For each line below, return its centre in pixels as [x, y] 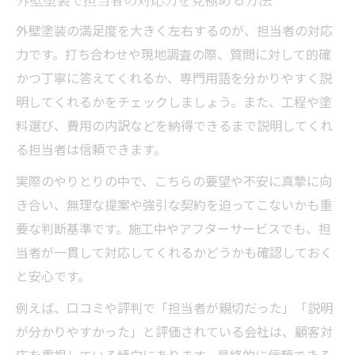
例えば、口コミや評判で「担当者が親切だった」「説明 [174, 307]
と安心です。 [53, 275]
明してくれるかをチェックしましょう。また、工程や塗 [174, 101]
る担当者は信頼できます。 [91, 149]
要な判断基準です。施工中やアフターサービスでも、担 [174, 228]
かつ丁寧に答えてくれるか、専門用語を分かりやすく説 [174, 77]
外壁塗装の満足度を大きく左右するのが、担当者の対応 [174, 30]
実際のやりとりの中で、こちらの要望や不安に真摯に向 [174, 180]
